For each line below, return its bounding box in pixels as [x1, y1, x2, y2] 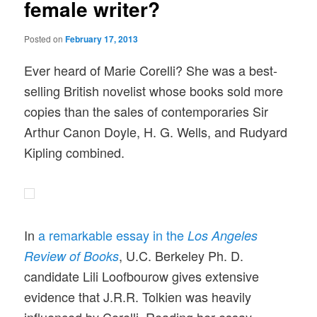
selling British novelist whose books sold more [24, 81, 284, 100]
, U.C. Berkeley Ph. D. [119, 246, 244, 265]
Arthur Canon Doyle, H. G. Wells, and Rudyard [24, 122, 288, 141]
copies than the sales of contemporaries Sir [24, 101, 269, 120]
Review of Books [24, 246, 120, 265]
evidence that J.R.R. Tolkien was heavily [24, 287, 252, 306]
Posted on [24, 32, 66, 45]
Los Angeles [188, 226, 258, 244]
